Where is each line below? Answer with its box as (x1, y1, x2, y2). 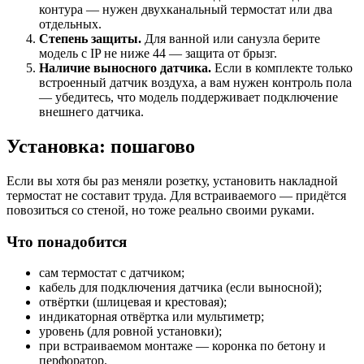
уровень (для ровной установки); (39, 324, 222, 339)
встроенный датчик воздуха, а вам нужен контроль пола (39, 76, 352, 90)
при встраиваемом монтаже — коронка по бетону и (39, 339, 326, 353)
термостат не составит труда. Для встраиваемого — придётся (6, 188, 346, 202)
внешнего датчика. (39, 105, 144, 119)
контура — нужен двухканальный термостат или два (39, 2, 332, 17)
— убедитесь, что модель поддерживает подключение (39, 90, 338, 105)
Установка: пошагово (6, 136, 195, 158)
